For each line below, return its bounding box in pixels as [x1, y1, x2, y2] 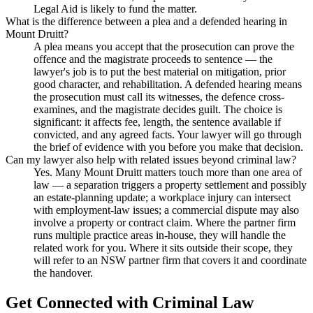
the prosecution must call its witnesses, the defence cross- [34, 91, 284, 103]
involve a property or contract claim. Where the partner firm [34, 217, 296, 229]
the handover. [34, 267, 93, 279]
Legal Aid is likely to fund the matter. [34, 3, 197, 15]
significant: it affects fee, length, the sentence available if [34, 116, 281, 129]
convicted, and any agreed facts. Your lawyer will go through [34, 129, 302, 141]
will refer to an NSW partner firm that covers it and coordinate [34, 254, 307, 267]
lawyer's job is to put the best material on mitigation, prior [34, 66, 286, 78]
